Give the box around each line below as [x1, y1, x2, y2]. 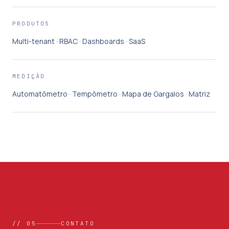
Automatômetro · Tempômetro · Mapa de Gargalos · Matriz [12, 89, 210, 99]
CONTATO [61, 220, 95, 227]
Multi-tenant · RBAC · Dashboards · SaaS [12, 36, 145, 46]
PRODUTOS [12, 20, 50, 27]
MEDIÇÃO [12, 73, 45, 80]
